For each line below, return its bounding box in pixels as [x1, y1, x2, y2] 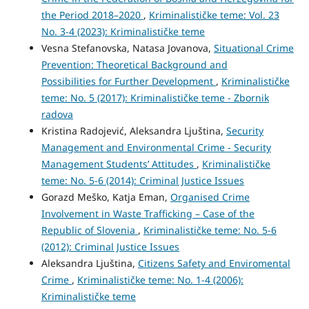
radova [41, 107, 73, 121]
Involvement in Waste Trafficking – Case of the [41, 206, 255, 220]
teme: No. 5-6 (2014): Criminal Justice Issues [41, 173, 244, 187]
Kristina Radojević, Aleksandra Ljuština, [41, 123, 226, 137]
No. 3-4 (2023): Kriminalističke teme [41, 24, 205, 38]
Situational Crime [213, 41, 294, 54]
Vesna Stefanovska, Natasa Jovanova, [41, 41, 214, 54]
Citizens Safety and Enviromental [137, 256, 290, 270]
